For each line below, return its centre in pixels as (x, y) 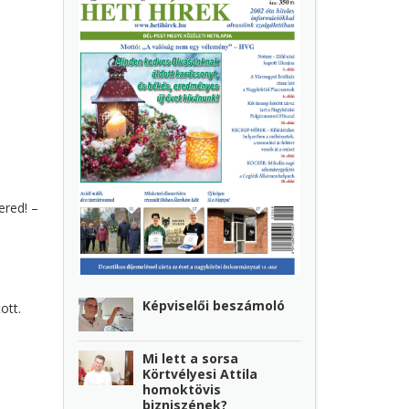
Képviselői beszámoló (214, 305)
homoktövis (182, 389)
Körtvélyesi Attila (200, 373)
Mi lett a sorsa (191, 358)
